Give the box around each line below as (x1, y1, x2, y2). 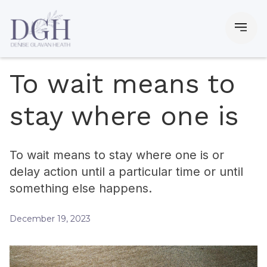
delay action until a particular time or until (10, 164, 243, 179)
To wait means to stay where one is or (10, 148, 224, 162)
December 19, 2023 (10, 213, 91, 224)
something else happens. (10, 181, 152, 195)
